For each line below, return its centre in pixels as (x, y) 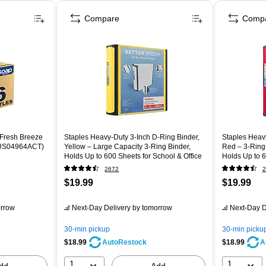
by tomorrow (152, 208)
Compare (102, 18)
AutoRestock (125, 242)
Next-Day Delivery (102, 208)
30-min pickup (87, 229)
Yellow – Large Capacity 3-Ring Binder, (128, 146)
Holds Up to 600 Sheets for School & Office (133, 156)
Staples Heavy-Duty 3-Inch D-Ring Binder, (132, 137)
